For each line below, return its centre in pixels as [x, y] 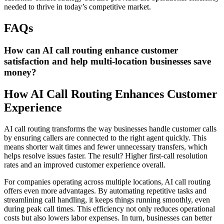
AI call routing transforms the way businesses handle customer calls [110, 129]
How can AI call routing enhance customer [91, 50]
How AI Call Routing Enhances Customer [111, 94]
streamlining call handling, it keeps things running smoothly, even [107, 200]
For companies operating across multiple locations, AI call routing [107, 182]
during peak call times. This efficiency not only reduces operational [109, 209]
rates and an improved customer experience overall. [85, 165]
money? [20, 72]
